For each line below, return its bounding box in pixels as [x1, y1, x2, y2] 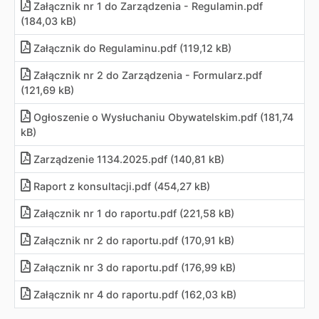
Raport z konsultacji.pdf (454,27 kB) [33, 180, 210, 192]
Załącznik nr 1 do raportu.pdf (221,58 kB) [33, 207, 234, 219]
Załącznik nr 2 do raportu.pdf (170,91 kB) [33, 234, 234, 246]
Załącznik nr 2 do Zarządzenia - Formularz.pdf [33, 69, 262, 81]
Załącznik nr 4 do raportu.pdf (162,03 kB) [33, 288, 236, 300]
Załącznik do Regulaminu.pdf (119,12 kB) [33, 42, 231, 54]
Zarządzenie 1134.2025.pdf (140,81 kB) [33, 153, 224, 165]
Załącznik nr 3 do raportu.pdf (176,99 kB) [33, 261, 236, 273]
